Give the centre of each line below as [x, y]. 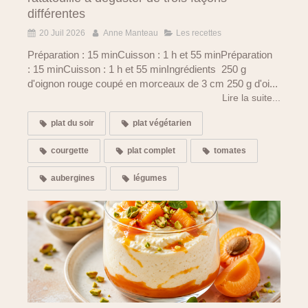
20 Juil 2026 [62, 33]
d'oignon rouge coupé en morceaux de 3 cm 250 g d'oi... [153, 84]
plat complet [151, 151]
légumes [150, 178]
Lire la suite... [251, 98]
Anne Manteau [131, 33]
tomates [230, 151]
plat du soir [73, 123]
